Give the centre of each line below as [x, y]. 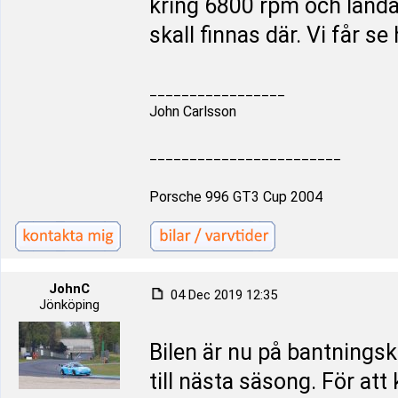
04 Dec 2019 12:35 [222, 295]
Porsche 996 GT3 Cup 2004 [236, 197]
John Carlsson [193, 111]
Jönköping [69, 305]
